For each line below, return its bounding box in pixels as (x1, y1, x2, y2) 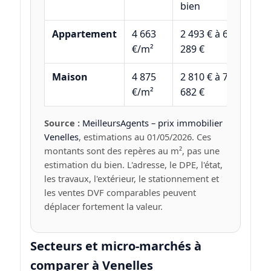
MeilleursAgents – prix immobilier (82, 117, 223, 129)
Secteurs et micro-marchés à (30, 237, 201, 254)
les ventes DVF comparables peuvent (44, 186, 196, 199)
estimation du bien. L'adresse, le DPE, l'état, (44, 158, 223, 171)
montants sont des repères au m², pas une (44, 145, 220, 157)
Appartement (51, 27, 117, 41)
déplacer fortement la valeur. (44, 200, 163, 213)
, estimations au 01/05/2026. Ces (78, 131, 211, 143)
